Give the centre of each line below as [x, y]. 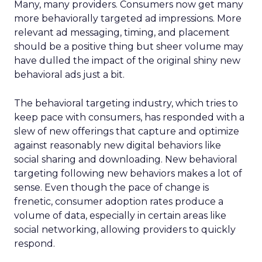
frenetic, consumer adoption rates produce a [119, 201]
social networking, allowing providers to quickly [125, 230]
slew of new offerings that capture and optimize [127, 131]
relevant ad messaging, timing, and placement [122, 32]
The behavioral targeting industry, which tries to [126, 103]
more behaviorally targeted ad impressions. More [128, 18]
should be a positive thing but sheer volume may [129, 46]
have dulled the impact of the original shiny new [127, 61]
